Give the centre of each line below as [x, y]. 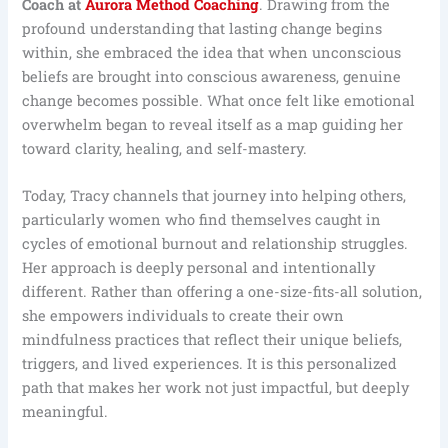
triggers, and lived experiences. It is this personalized [210, 364]
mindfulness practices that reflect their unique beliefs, [212, 340]
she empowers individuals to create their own [183, 316]
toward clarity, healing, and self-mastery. [165, 149]
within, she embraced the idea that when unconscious [212, 53]
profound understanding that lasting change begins [202, 29]
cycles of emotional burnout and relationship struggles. [215, 244]
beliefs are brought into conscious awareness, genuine [212, 77]
